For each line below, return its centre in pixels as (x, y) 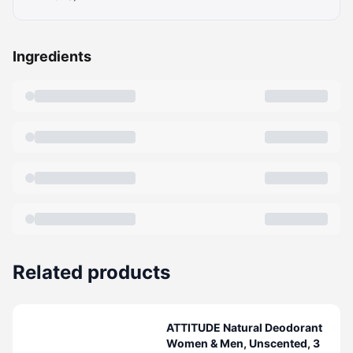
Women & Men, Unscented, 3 (243, 343)
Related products (91, 272)
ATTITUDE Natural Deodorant (245, 327)
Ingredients (52, 56)
